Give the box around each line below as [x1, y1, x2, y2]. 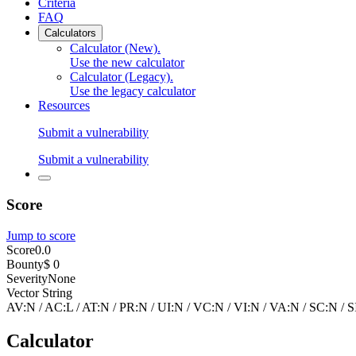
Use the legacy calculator [70, 84, 195, 99]
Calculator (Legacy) [70, 70, 170, 84]
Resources [38, 99, 90, 113]
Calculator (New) [70, 41, 157, 56]
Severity [6, 271, 48, 285]
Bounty [6, 257, 44, 271]
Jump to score [6, 228, 75, 242]
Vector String [6, 285, 72, 300]
